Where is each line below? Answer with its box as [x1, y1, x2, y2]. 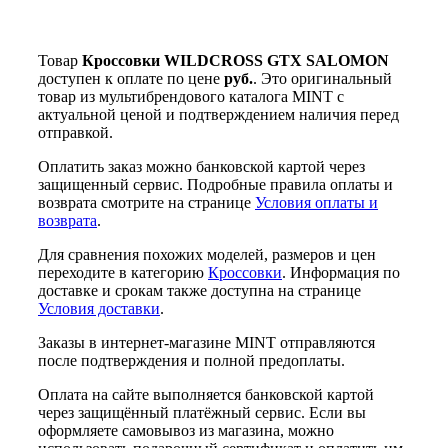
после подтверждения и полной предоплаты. [38, 352, 345, 370]
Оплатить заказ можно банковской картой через [38, 158, 365, 176]
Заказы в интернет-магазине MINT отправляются [38, 334, 375, 352]
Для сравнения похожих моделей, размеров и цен [38, 246, 376, 264]
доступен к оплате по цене [38, 70, 224, 88]
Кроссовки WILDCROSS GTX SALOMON [82, 52, 389, 70]
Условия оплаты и [255, 194, 378, 212]
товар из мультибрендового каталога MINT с [38, 88, 344, 106]
